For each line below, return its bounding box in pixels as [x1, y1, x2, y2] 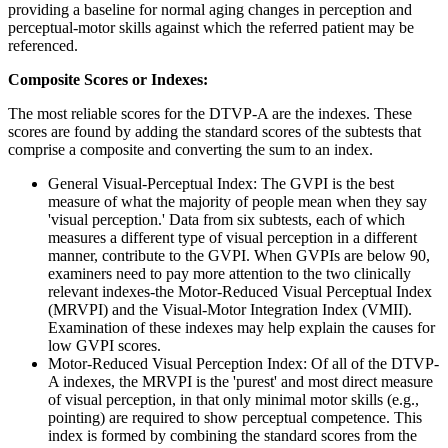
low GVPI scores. [48, 336, 161, 354]
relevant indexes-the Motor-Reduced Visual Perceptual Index [48, 282, 432, 300]
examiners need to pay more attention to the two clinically [48, 264, 411, 282]
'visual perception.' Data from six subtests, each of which [48, 210, 405, 228]
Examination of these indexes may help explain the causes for [48, 318, 435, 336]
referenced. [8, 36, 78, 54]
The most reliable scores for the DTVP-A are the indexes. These [8, 104, 412, 122]
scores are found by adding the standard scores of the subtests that [8, 122, 421, 140]
